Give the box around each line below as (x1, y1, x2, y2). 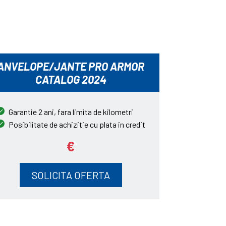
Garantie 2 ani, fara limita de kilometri (8, 107, 133, 117)
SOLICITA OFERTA (31, 169, 110, 181)
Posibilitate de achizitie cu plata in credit (8, 120, 145, 129)
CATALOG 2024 (35, 73, 106, 86)
